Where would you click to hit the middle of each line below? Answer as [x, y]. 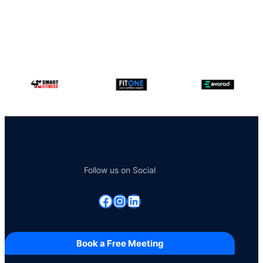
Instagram [118, 200]
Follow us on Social [120, 170]
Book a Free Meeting [120, 243]
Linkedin [130, 200]
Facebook [102, 200]
